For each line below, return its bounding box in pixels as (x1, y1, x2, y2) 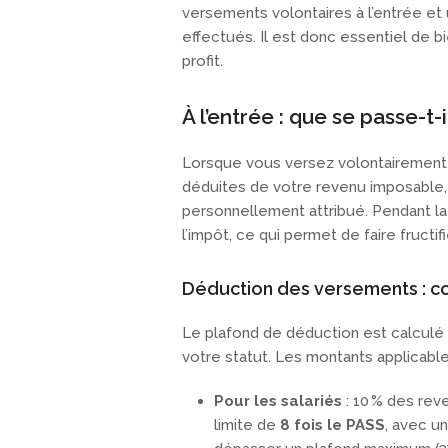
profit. (182, 52, 223, 71)
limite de (214, 416, 280, 435)
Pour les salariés (214, 392, 342, 411)
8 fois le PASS (280, 416, 385, 435)
